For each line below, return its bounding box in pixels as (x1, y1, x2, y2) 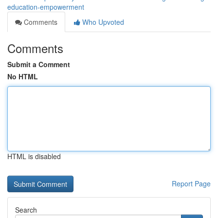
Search (15, 205, 37, 215)
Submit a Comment (7, 59, 70, 69)
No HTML (7, 72, 38, 81)
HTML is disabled (7, 151, 61, 161)
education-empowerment (7, 2, 84, 12)
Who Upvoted (80, 17, 124, 27)
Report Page (172, 179, 211, 188)
